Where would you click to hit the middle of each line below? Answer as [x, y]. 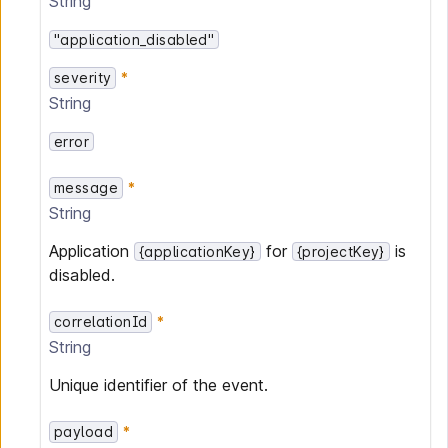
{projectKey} [340, 251]
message [86, 187]
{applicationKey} [197, 251]
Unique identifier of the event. [158, 385]
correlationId [101, 321]
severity [83, 77]
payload [83, 431]
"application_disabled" [134, 39]
